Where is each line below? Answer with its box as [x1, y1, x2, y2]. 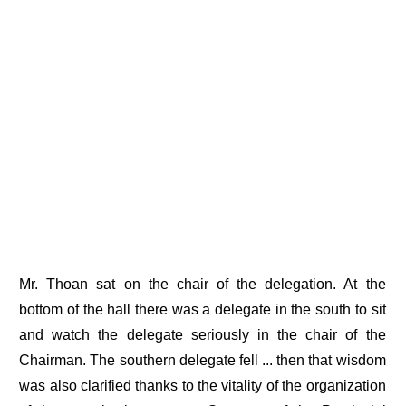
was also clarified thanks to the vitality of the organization [19, 378, 386, 394]
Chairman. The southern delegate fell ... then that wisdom [19, 353, 386, 369]
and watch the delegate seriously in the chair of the [19, 327, 386, 343]
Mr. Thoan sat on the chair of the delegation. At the [19, 276, 386, 293]
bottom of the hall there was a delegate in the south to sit [19, 302, 386, 318]
